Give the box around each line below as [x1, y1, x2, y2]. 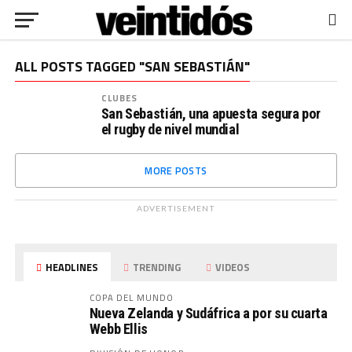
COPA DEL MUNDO [89, 291, 174, 304]
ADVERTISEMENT [137, 203, 215, 213]
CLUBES [101, 91, 138, 104]
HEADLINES [43, 259, 99, 275]
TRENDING [130, 259, 181, 275]
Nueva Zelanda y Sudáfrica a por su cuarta [89, 305, 328, 321]
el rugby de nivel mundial [101, 121, 240, 137]
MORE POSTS [145, 163, 207, 178]
